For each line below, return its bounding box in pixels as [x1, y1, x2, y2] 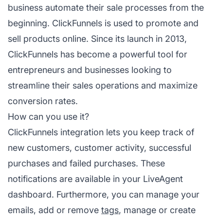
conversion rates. [8, 95, 78, 106]
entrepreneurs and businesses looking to [8, 64, 172, 75]
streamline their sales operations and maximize [8, 80, 198, 91]
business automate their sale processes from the [8, 2, 204, 13]
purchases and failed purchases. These [8, 158, 165, 168]
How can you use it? [8, 111, 89, 122]
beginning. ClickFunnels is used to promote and [8, 18, 199, 28]
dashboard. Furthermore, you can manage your [8, 189, 200, 200]
